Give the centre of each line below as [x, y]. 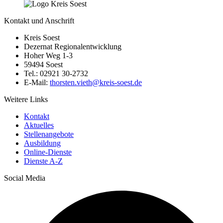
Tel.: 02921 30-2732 [56, 74]
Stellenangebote [49, 134]
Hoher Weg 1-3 [48, 56]
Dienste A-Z [43, 161]
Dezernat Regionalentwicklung [73, 47]
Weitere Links [26, 100]
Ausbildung [42, 143]
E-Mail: [37, 83]
